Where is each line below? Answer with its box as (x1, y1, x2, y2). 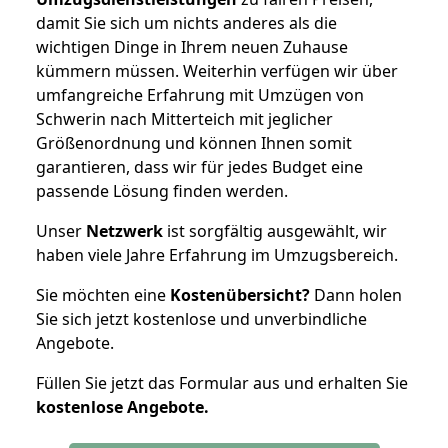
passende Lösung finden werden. (36, 179, 288, 202)
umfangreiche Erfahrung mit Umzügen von (36, 83, 364, 106)
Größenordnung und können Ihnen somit (36, 131, 352, 154)
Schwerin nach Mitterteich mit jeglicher (36, 107, 333, 130)
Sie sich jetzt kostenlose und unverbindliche (36, 307, 367, 330)
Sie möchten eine (36, 283, 170, 306)
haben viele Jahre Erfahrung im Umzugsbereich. (36, 243, 398, 266)
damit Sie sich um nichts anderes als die (36, 11, 337, 34)
